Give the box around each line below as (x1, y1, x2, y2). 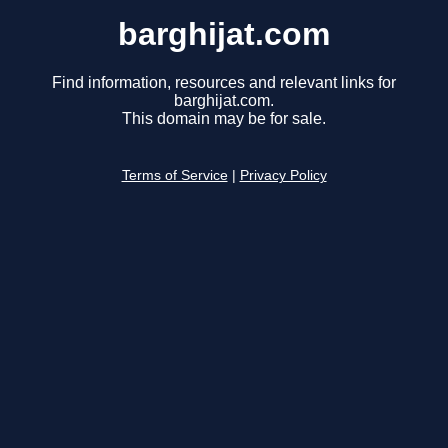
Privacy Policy (239, 168, 327, 184)
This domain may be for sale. (122, 110, 326, 128)
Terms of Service (121, 168, 228, 184)
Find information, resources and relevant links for (52, 74, 396, 92)
